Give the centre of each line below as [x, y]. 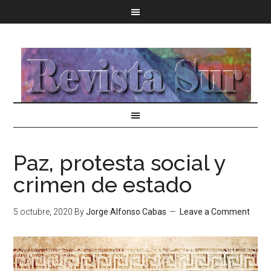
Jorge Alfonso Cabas [126, 212]
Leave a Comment [215, 212]
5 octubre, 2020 [43, 212]
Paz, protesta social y [120, 163]
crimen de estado [103, 184]
